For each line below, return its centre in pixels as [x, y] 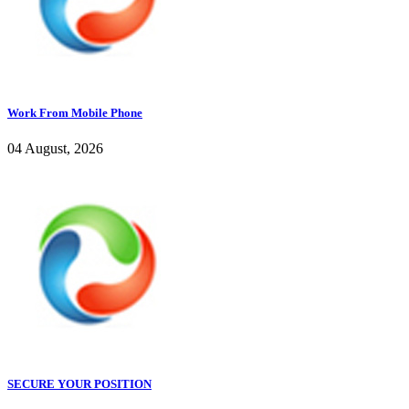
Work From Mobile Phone [75, 112]
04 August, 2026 [55, 149]
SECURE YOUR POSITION [79, 384]
